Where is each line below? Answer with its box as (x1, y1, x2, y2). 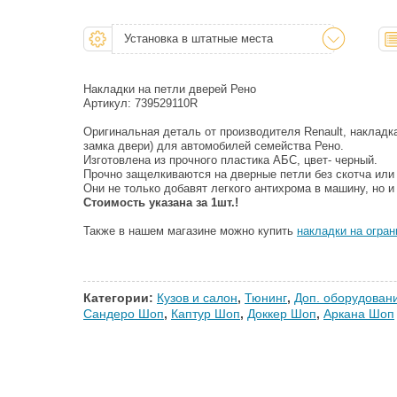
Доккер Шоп (247, 307, 316, 322)
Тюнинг (245, 291, 287, 306)
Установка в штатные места (123, 32, 273, 46)
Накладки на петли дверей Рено (83, 82, 256, 97)
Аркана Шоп (323, 307, 394, 322)
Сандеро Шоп (83, 307, 164, 322)
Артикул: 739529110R (83, 97, 198, 111)
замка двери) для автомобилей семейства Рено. (83, 139, 344, 153)
